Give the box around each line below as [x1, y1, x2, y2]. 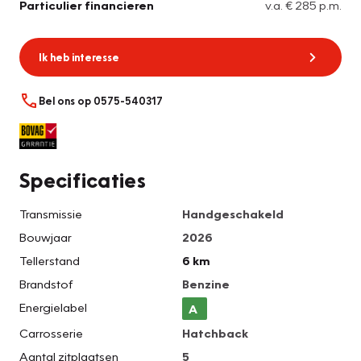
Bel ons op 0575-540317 [39, 94, 163, 108]
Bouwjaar [19, 230, 72, 245]
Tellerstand [19, 253, 80, 268]
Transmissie [19, 206, 82, 222]
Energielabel [19, 300, 87, 315]
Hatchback [182, 326, 248, 341]
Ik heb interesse [39, 50, 119, 64]
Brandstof [19, 276, 73, 292]
